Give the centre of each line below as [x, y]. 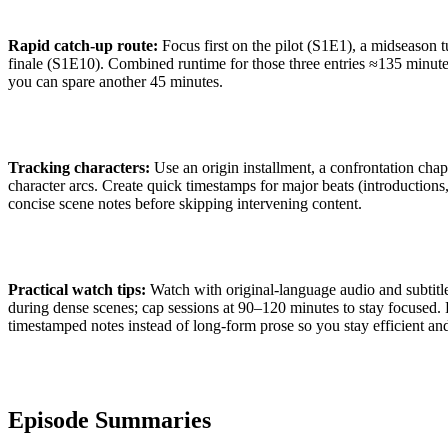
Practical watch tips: [77, 289]
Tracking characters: [79, 167]
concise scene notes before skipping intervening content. [185, 203]
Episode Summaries [109, 419]
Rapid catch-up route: [83, 45]
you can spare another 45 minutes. [115, 81]
